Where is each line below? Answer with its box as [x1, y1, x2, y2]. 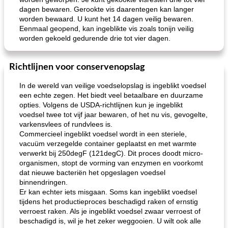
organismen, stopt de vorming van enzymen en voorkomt [19, 159, 203, 167]
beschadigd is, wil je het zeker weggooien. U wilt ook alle [19, 217, 201, 225]
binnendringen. [19, 178, 68, 186]
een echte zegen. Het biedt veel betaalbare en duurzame [19, 91, 203, 99]
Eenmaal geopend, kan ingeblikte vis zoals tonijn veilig [19, 24, 194, 33]
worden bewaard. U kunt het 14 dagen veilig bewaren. [19, 15, 193, 23]
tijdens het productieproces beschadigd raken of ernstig [19, 197, 198, 206]
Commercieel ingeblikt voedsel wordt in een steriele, [19, 130, 187, 138]
